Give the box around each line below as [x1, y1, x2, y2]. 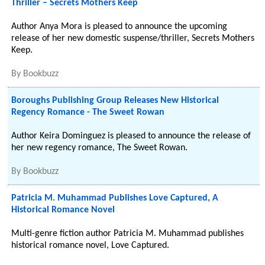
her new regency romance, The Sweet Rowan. [11, 143, 188, 153]
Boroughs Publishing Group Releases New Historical [11, 96, 219, 105]
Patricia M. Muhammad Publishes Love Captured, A [11, 193, 219, 203]
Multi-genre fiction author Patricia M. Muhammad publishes [11, 229, 244, 238]
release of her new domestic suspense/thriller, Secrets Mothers [11, 34, 255, 43]
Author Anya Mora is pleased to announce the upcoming [11, 22, 228, 31]
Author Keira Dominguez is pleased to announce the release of [11, 131, 251, 141]
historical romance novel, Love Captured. [11, 241, 170, 250]
